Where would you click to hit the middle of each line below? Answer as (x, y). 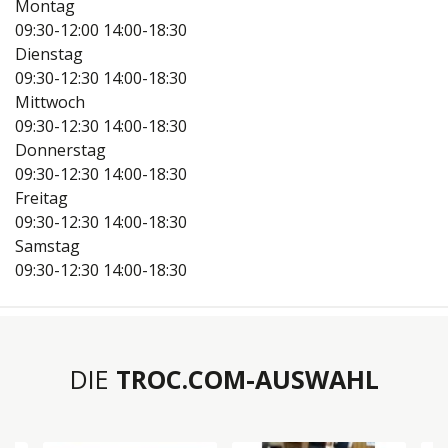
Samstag (47, 246)
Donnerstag (60, 150)
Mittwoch (50, 102)
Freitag (41, 198)
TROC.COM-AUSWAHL (247, 379)
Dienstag (49, 54)
